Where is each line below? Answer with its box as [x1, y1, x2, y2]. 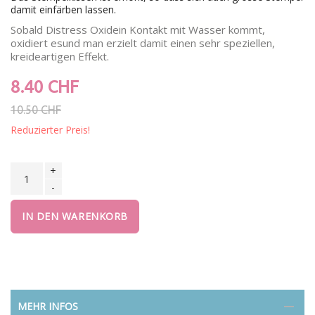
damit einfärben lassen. [11, 3, 116, 17]
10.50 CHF [11, 103, 61, 117]
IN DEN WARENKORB [22, 210, 128, 224]
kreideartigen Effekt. [11, 49, 109, 64]
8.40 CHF [11, 77, 79, 97]
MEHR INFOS [18, 300, 78, 314]
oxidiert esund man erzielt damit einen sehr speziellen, [11, 36, 275, 51]
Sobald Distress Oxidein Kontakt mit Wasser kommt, [11, 22, 265, 37]
